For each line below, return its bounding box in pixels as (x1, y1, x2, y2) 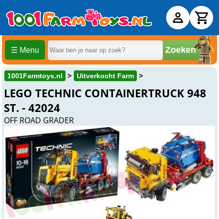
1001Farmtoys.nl (7, 72, 63, 80)
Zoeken (165, 44, 196, 55)
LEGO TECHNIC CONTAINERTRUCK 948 (4, 86, 206, 100)
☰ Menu (11, 45, 39, 54)
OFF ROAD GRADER (4, 115, 74, 126)
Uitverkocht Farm (77, 72, 134, 80)
